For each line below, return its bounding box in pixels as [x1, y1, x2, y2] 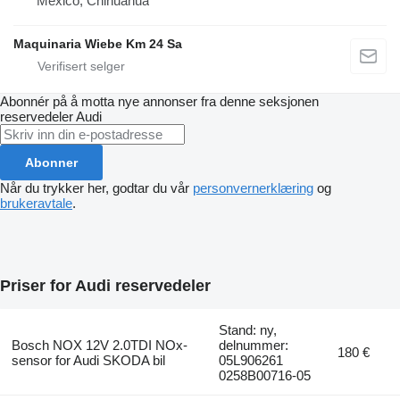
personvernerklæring [193, 180, 313, 196]
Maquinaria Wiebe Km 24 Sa [13, 37, 182, 52]
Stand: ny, [219, 321, 278, 337]
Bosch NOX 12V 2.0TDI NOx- [11, 337, 187, 353]
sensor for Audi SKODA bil [11, 352, 165, 368]
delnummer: [219, 337, 289, 353]
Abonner [25, 155, 78, 171]
